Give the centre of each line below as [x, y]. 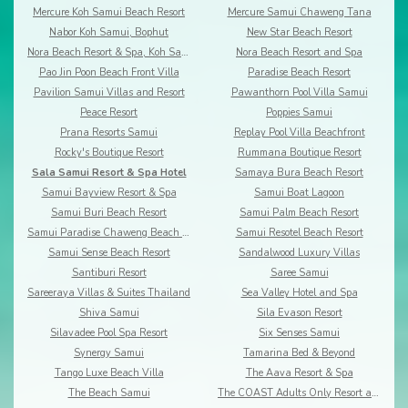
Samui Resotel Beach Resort [299, 233]
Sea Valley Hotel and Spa [299, 293]
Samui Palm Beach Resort [299, 213]
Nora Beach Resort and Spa [299, 53]
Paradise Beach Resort [299, 73]
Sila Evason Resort [299, 313]
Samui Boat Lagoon [299, 193]
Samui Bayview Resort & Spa [109, 193]
